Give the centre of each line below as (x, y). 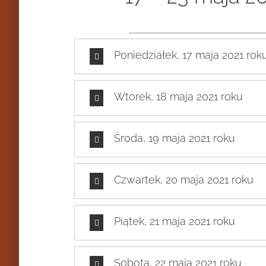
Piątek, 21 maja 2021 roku (175, 221)
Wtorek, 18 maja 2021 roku (179, 97)
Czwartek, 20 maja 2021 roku (184, 180)
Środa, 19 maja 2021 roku (175, 138)
